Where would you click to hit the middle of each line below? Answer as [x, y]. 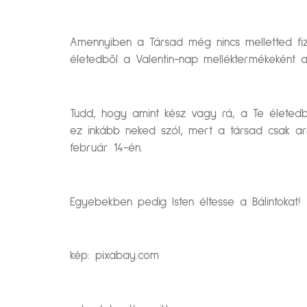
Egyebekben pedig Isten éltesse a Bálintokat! [185, 202]
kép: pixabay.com [114, 256]
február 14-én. [106, 148]
